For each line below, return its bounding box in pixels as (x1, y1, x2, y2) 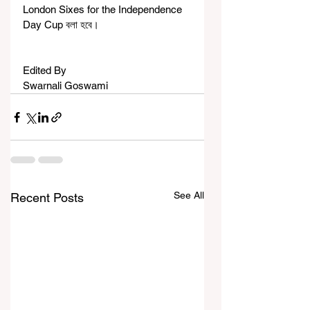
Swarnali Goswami (23, 80, 111, 92)
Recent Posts (10, 190, 84, 206)
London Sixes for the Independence (23, 3, 185, 16)
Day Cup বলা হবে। (23, 19, 99, 31)
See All (174, 190, 204, 201)
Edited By (23, 64, 66, 77)
